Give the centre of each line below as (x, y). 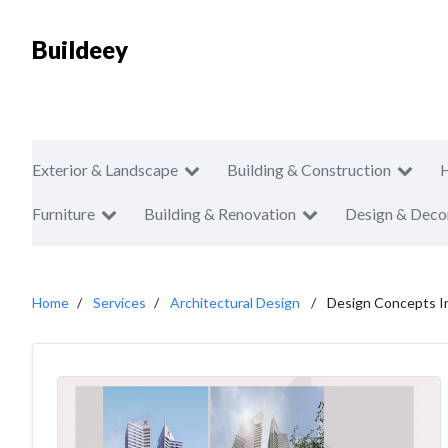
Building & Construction (309, 169)
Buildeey (80, 49)
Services (119, 302)
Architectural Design (235, 302)
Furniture (63, 213)
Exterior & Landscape (105, 169)
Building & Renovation (220, 213)
